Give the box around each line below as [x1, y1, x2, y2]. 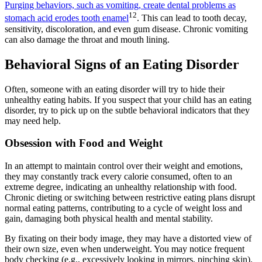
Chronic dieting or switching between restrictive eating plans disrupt [5, 192, 255, 202]
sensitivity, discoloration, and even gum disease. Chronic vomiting [5, 23, 248, 34]
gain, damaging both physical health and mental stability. [5, 213, 213, 223]
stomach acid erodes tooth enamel [5, 13, 129, 23]
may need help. [5, 115, 61, 126]
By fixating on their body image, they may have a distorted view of [5, 233, 251, 243]
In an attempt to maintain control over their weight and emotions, [5, 160, 243, 171]
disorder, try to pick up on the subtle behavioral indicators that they [5, 105, 250, 115]
